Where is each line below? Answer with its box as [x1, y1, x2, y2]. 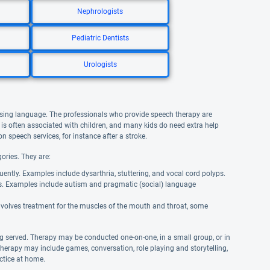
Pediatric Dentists [71, 34, 129, 42]
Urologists [83, 60, 117, 69]
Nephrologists [77, 7, 123, 16]
